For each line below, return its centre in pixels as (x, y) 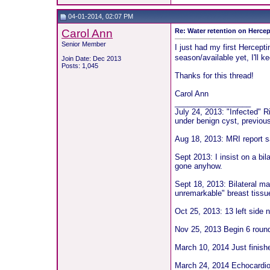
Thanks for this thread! (215, 75)
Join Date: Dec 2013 (92, 58)
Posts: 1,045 (80, 66)
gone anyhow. (199, 166)
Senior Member (84, 44)
